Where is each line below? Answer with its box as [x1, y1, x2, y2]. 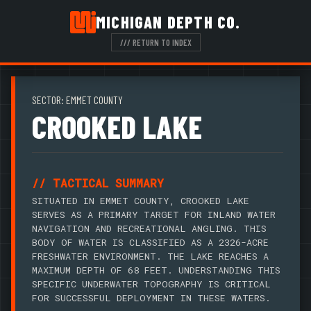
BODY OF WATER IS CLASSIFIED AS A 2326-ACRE [32, 236, 269, 249]
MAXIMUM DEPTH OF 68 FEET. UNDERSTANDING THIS [32, 264, 280, 277]
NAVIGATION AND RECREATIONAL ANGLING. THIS [32, 222, 267, 235]
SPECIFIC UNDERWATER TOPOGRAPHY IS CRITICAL [32, 278, 271, 291]
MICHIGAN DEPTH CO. [96, 12, 241, 32]
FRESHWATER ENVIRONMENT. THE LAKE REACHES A [32, 250, 269, 263]
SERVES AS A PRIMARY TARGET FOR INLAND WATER [32, 208, 276, 221]
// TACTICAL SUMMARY [32, 176, 164, 190]
